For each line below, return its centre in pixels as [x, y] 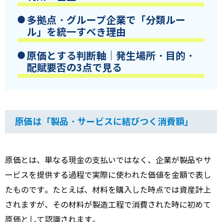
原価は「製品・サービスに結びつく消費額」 [104, 122]
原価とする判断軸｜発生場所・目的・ [111, 56]
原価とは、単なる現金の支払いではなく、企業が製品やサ [108, 161]
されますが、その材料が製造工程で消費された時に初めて [108, 205]
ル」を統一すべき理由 [76, 32]
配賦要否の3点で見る [74, 68]
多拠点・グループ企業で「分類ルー [106, 21]
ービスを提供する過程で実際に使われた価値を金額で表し [108, 175]
